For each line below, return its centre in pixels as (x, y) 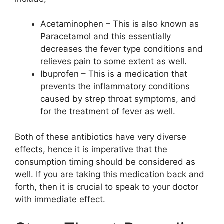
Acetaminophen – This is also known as (120, 24)
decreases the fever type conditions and (122, 49)
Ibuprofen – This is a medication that (114, 74)
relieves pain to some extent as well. (114, 62)
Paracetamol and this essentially (106, 37)
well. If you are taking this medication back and (110, 174)
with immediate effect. (60, 199)
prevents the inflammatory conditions (115, 87)
